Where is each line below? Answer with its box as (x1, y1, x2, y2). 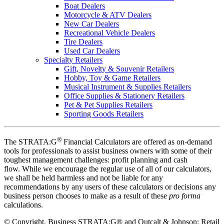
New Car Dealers (64, 19, 119, 28)
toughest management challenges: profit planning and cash (4, 155, 187, 164)
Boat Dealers (64, 1, 105, 10)
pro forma (167, 191, 200, 200)
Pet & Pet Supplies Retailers (64, 100, 152, 109)
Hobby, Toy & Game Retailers (64, 73, 160, 82)
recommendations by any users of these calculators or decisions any (4, 182, 216, 191)
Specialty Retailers (44, 55, 102, 64)
